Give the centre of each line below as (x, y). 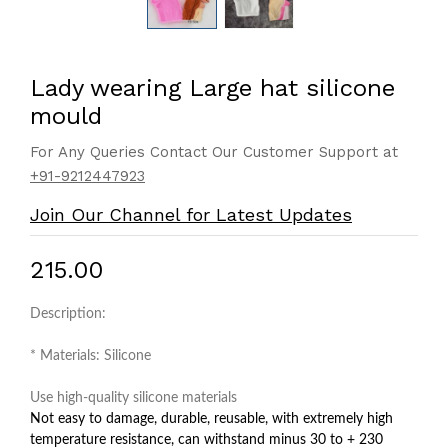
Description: (68, 314)
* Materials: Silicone (90, 356)
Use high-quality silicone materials (133, 398)
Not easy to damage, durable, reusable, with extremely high (211, 419)
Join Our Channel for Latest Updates (191, 214)
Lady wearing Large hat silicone (212, 88)
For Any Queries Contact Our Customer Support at (214, 152)
